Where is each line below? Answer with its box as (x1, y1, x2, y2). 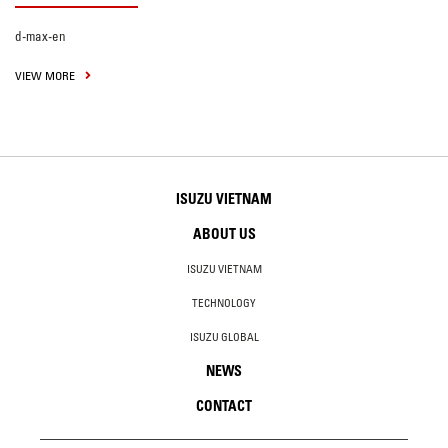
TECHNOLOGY (192, 296, 256, 311)
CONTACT (196, 397, 252, 416)
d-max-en (15, 28, 66, 45)
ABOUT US (192, 225, 256, 244)
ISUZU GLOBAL (189, 330, 259, 345)
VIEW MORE (15, 68, 78, 84)
